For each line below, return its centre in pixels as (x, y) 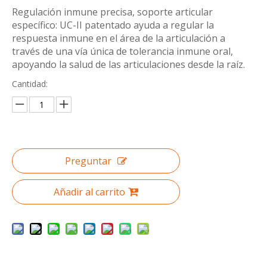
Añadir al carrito (89, 192)
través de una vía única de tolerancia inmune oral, (122, 52)
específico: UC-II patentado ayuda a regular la (113, 25)
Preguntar (88, 161)
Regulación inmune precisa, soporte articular (112, 12)
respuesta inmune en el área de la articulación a (119, 38)
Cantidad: (30, 84)
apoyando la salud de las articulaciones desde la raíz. (128, 65)
